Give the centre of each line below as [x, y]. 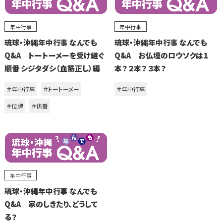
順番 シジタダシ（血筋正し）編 [53, 68]
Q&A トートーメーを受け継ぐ [55, 55]
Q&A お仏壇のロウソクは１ [161, 55]
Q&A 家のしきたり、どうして [51, 204]
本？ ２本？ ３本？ [140, 68]
